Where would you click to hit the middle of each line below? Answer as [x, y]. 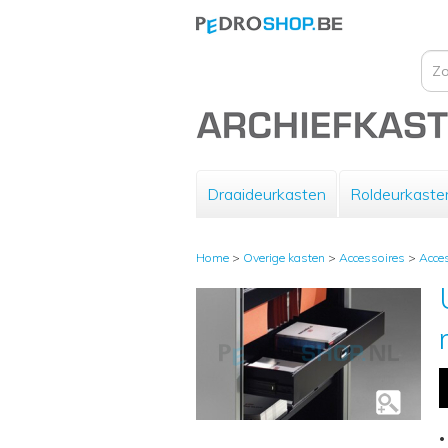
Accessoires [372, 257]
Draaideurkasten [266, 194]
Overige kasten [284, 257]
